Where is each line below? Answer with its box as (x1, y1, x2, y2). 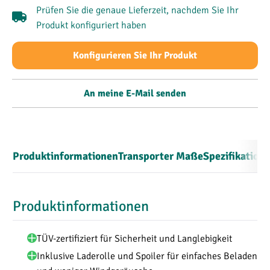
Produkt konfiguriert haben (36, 18, 146, 31)
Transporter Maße (118, 149, 203, 163)
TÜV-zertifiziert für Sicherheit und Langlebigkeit (37, 231, 232, 244)
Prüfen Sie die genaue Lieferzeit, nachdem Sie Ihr (36, 3, 239, 16)
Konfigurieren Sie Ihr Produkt (73, 49, 197, 61)
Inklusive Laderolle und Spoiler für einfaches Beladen (37, 249, 257, 262)
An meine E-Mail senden (84, 87, 186, 99)
